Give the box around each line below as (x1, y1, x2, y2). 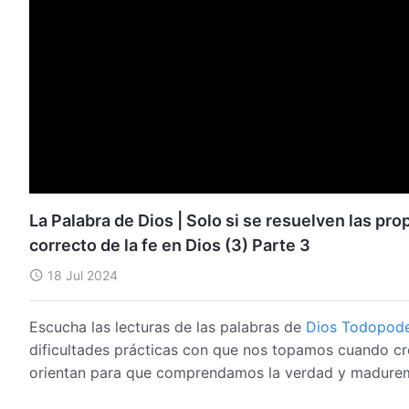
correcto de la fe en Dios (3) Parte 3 (29, 235, 310, 255)
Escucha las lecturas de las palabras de (29, 317, 306, 336)
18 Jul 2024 (47, 267, 118, 283)
